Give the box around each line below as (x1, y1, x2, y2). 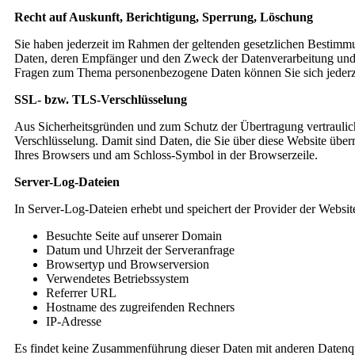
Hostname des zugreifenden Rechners (46, 300, 235, 314)
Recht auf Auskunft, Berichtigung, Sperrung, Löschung (14, 10, 313, 24)
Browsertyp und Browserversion (46, 258, 209, 271)
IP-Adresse (46, 315, 101, 328)
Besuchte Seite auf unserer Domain (46, 229, 222, 242)
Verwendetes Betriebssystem (46, 272, 189, 285)
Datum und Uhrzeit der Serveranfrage (46, 243, 235, 257)
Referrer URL (46, 286, 116, 300)
